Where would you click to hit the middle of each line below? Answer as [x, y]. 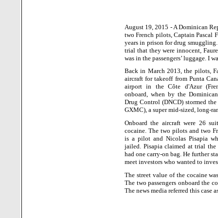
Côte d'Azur [185, 87]
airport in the [146, 87]
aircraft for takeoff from [157, 79]
